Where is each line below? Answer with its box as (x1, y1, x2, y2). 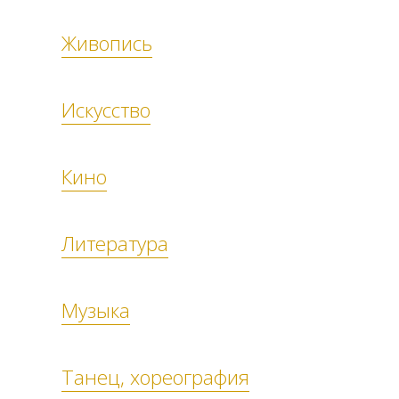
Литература (61, 229, 168, 257)
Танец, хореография (61, 362, 249, 391)
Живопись (61, 28, 152, 57)
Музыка (61, 296, 130, 324)
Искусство (61, 95, 151, 124)
